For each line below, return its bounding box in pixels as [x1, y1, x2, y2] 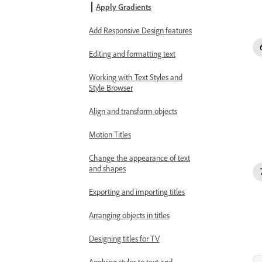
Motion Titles [89, 129, 131, 139]
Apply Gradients [96, 2, 151, 12]
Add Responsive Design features [89, 25, 192, 35]
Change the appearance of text [89, 153, 190, 163]
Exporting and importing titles [89, 187, 185, 196]
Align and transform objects [89, 106, 177, 116]
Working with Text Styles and [89, 72, 182, 82]
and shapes [89, 163, 126, 173]
